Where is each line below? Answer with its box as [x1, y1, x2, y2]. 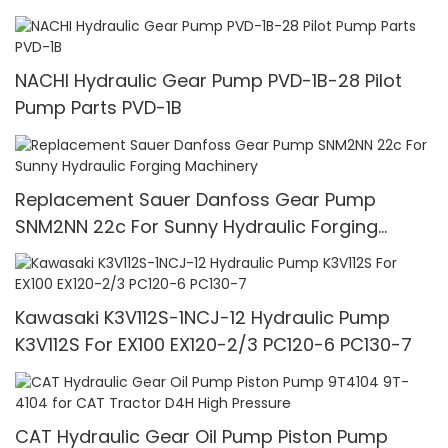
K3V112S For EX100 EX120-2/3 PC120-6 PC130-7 [15, 332, 412, 358]
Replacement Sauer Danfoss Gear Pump [15, 186, 376, 212]
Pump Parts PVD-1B [15, 95, 182, 121]
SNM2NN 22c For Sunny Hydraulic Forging [15, 213, 378, 239]
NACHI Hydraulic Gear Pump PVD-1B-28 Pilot [15, 68, 402, 94]
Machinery [15, 240, 107, 266]
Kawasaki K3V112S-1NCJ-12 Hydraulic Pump [15, 305, 390, 331]
